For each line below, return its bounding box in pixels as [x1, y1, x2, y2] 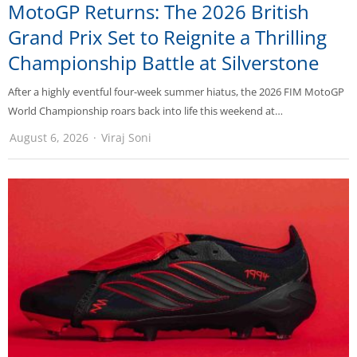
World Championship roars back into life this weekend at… [8, 103, 283, 118]
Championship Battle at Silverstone [8, 49, 319, 76]
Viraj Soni [101, 129, 151, 145]
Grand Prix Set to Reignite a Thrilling [8, 23, 327, 50]
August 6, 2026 [10, 129, 88, 145]
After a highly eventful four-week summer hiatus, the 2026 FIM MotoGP [8, 84, 344, 99]
